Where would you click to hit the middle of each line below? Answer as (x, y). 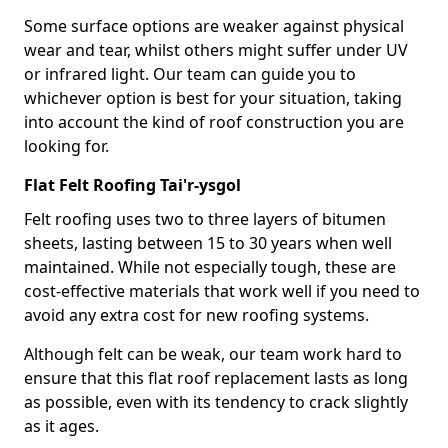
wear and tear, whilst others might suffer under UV (216, 50)
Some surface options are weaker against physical (214, 26)
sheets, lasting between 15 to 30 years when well (208, 243)
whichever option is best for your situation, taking (213, 98)
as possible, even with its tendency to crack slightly (216, 402)
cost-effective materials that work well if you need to (222, 291)
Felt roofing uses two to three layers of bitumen (205, 219)
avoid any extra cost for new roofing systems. (196, 315)
